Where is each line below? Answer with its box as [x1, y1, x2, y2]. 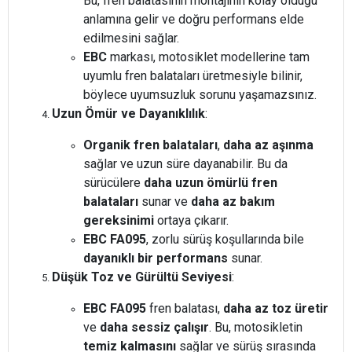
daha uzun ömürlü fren [144, 175, 277, 191]
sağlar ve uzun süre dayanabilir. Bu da [83, 156, 288, 172]
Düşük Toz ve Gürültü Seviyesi [52, 269, 232, 285]
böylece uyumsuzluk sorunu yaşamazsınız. [83, 87, 317, 103]
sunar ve [138, 194, 191, 210]
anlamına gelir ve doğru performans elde [83, 12, 304, 27]
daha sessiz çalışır [100, 320, 209, 335]
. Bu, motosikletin [209, 320, 302, 335]
